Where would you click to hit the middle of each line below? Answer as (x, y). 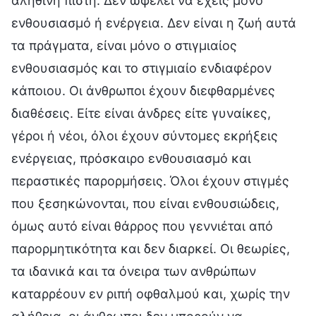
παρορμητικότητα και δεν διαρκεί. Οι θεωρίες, (151, 248)
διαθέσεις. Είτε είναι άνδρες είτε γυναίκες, (141, 113)
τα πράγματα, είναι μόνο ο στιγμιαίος (124, 45)
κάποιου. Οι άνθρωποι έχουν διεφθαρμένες (143, 90)
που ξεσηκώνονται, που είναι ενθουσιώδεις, (145, 203)
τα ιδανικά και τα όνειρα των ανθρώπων (134, 271)
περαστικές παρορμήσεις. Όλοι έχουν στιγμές (150, 181)
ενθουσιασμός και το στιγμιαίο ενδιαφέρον (141, 68)
